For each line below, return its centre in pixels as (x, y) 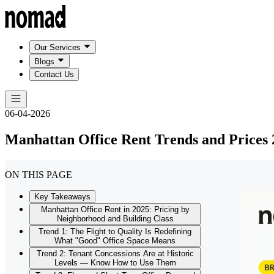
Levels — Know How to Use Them (115, 263)
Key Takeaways (62, 197)
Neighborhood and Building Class (115, 219)
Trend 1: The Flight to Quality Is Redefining (115, 232)
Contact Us (54, 74)
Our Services (57, 48)
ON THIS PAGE (39, 175)
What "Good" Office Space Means (115, 241)
